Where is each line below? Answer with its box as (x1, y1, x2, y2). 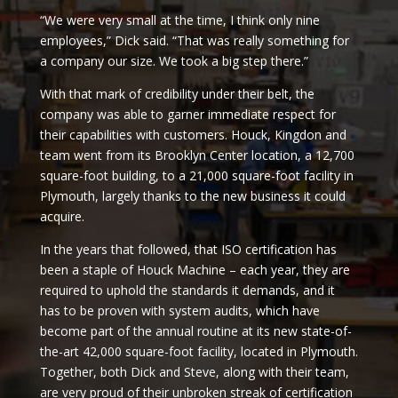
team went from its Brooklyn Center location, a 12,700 (39, 146, 354, 163)
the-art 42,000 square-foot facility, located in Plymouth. (39, 342, 358, 360)
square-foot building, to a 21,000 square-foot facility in (39, 166, 354, 184)
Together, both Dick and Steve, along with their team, (39, 362, 349, 380)
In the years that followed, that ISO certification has (39, 240, 337, 258)
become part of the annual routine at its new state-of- (39, 322, 352, 339)
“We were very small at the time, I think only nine (39, 11, 320, 28)
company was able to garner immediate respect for (39, 105, 336, 123)
